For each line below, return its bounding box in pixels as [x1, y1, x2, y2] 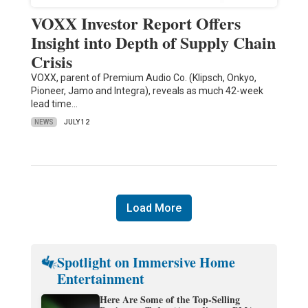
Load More [126, 201, 181, 215]
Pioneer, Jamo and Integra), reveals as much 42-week [30, 85, 263, 97]
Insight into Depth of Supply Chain [30, 30, 276, 55]
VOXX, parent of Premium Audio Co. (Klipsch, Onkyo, [30, 72, 256, 84]
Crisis [30, 49, 72, 74]
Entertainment [57, 269, 145, 289]
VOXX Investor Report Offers [30, 11, 241, 36]
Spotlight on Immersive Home [57, 252, 236, 273]
